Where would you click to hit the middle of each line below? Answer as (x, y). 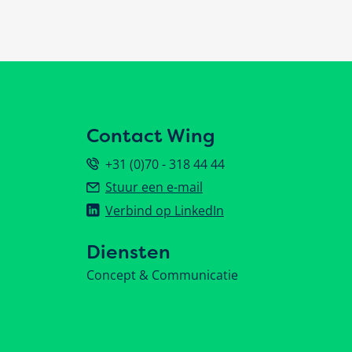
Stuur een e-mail (154, 187)
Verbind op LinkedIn (164, 210)
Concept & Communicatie (162, 275)
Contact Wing (150, 136)
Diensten (128, 252)
